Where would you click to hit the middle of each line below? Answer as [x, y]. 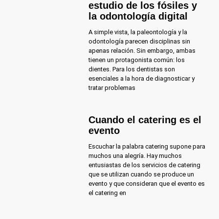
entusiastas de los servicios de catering [144, 165]
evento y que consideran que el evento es [146, 183]
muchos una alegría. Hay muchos [135, 155]
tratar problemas [112, 88]
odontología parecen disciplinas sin [139, 41]
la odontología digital [138, 16]
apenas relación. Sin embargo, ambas [142, 50]
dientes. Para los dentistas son [131, 69]
